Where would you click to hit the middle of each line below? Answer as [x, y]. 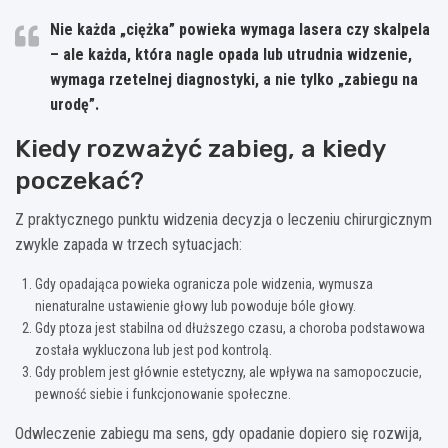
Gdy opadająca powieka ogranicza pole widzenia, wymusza [204, 283]
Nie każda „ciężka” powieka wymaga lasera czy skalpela [240, 29]
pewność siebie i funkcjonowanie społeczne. [163, 393]
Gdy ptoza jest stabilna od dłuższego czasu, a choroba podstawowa [230, 327]
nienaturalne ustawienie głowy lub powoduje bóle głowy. [195, 305]
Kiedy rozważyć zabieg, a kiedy [200, 148]
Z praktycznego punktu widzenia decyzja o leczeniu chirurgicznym [223, 219]
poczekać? [79, 180]
